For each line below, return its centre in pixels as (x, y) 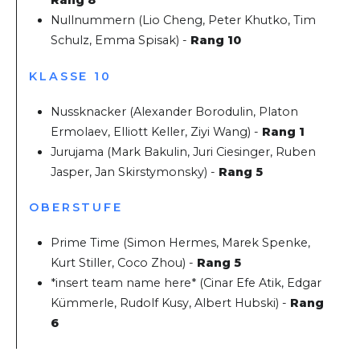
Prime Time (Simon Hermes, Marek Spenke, (181, 243)
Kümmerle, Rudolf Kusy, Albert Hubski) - (171, 303)
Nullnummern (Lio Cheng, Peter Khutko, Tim (184, 20)
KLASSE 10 (70, 76)
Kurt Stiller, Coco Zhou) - (124, 263)
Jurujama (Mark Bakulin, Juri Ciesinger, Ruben (184, 151)
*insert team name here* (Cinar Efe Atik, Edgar (186, 283)
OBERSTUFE (76, 207)
